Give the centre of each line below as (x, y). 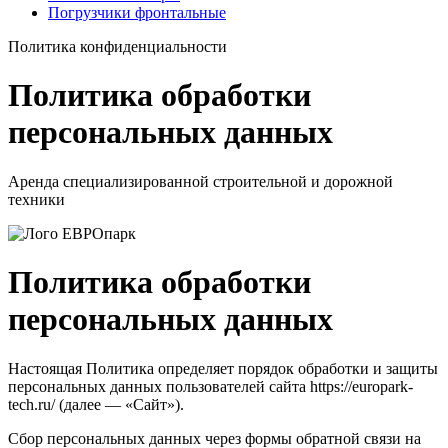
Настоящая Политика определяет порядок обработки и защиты (223, 368)
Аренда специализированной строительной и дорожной (200, 181)
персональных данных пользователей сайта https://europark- (210, 386)
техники (36, 199)
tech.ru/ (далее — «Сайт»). (96, 404)
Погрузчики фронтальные (137, 12)
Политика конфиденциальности (117, 46)
